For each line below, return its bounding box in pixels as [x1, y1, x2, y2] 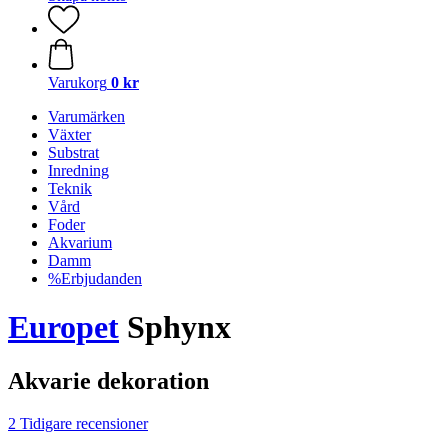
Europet [8, 309, 119, 346]
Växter [48, 126, 91, 143]
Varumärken [48, 108, 125, 125]
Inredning [48, 162, 109, 179]
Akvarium [48, 234, 112, 251]
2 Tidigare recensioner [8, 414, 148, 432]
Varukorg [48, 74, 107, 91]
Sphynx [119, 309, 231, 346]
